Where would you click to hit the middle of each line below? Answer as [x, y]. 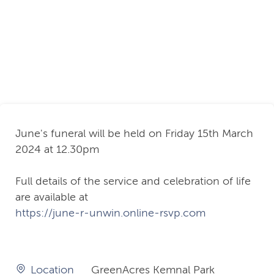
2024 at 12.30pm [59, 150]
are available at [53, 197]
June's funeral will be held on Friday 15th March [134, 134]
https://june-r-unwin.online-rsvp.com [110, 213]
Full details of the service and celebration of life [133, 181]
